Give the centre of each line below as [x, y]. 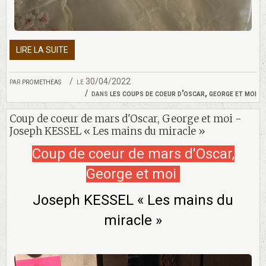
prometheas [42, 81]
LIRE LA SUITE [42, 50]
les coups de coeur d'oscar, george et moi [183, 93]
